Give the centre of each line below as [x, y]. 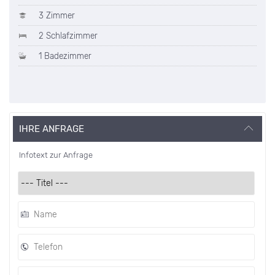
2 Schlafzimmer [67, 35]
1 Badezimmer [64, 56]
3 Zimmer [56, 15]
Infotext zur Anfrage [56, 155]
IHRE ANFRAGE [52, 129]
